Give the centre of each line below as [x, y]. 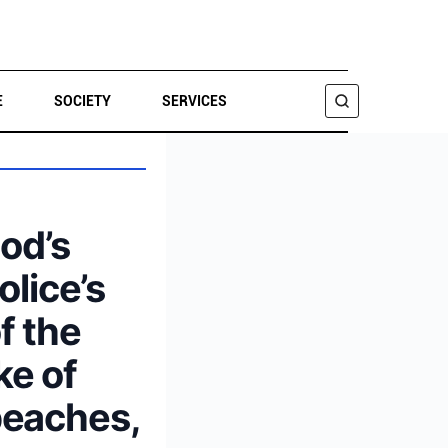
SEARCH [46, 173]
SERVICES [194, 101]
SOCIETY [82, 101]
